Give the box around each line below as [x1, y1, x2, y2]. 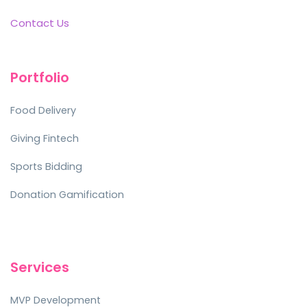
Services [10, 258, 69, 278]
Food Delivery [10, 103, 76, 117]
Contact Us [10, 15, 69, 30]
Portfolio [10, 67, 69, 87]
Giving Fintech [10, 131, 79, 145]
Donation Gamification [10, 187, 124, 201]
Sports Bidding [10, 159, 82, 173]
